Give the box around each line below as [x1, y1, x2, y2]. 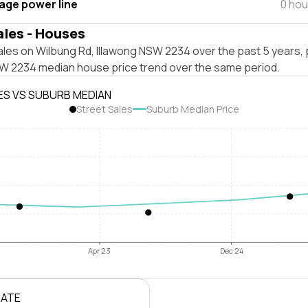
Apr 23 [88, 245, 111, 256]
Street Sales [76, 102, 133, 115]
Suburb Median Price [146, 102, 239, 115]
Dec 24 [219, 245, 243, 256]
